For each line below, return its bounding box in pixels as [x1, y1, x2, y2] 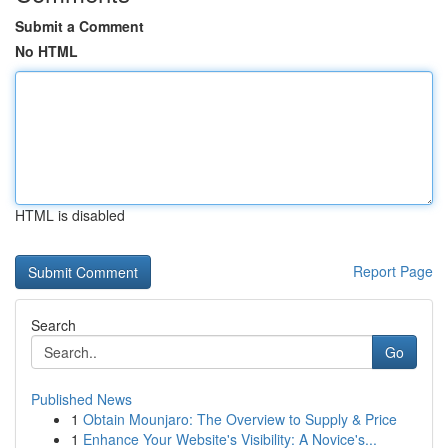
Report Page [353, 261, 433, 281]
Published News [31, 389, 132, 409]
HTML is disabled [15, 205, 125, 225]
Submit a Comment [15, 16, 144, 36]
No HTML [15, 41, 78, 61]
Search [31, 315, 76, 335]
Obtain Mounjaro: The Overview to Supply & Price [83, 409, 397, 429]
